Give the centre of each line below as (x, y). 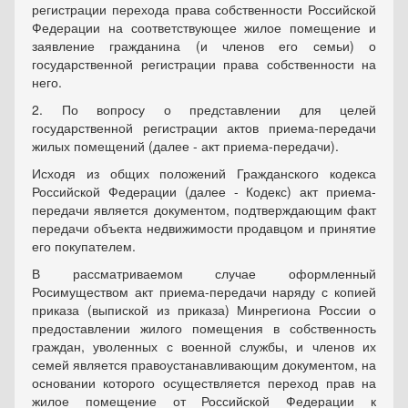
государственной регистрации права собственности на (204, 64)
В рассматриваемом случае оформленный (204, 274)
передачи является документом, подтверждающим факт (204, 210)
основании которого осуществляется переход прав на (204, 383)
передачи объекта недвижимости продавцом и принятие (204, 228)
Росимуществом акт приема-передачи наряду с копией (204, 292)
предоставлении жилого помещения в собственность (204, 328)
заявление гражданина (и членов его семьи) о (204, 46)
